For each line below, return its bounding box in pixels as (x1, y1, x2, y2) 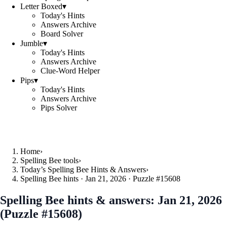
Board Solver (41, 29, 83, 38)
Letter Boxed (20, 2, 62, 11)
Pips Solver (41, 103, 77, 112)
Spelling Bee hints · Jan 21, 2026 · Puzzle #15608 (20, 174, 180, 183)
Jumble (20, 39, 43, 48)
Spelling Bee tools (20, 156, 79, 165)
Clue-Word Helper (41, 66, 100, 75)
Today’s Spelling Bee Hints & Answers (20, 165, 146, 174)
